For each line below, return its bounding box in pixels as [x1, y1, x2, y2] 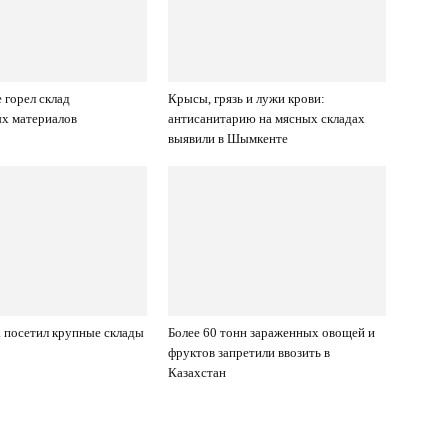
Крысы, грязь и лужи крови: [168, 90, 325, 106]
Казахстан [168, 364, 226, 380]
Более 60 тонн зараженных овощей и [168, 324, 375, 340]
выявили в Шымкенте [168, 130, 288, 146]
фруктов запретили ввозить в [168, 344, 330, 360]
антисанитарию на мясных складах [168, 110, 365, 126]
